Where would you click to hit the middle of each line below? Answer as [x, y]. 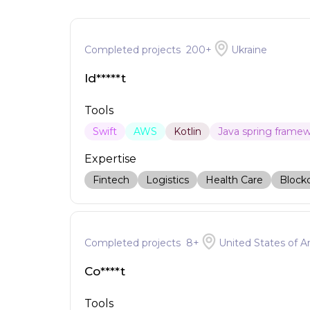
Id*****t [105, 78]
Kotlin [187, 131]
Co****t [104, 271]
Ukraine [249, 50]
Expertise [110, 159]
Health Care [234, 180]
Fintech [111, 180]
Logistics [167, 180]
